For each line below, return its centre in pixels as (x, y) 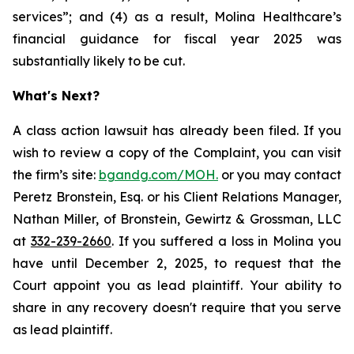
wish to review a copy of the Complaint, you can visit (177, 153)
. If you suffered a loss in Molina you (226, 241)
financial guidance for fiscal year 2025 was (177, 39)
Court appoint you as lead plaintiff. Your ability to (177, 285)
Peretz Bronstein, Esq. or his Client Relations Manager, (177, 197)
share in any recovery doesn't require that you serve (177, 307)
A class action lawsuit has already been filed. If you (177, 130)
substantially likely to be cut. (99, 61)
